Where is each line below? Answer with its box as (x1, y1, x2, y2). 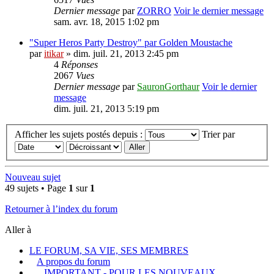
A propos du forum (37, 256, 110, 267)
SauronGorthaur (137, 81, 199, 92)
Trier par (202, 129, 237, 139)
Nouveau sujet (5, 172, 61, 182)
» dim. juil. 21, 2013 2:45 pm (64, 48, 179, 59)
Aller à (5, 224, 31, 235)
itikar (44, 48, 64, 59)
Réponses (61, 59, 98, 70)
